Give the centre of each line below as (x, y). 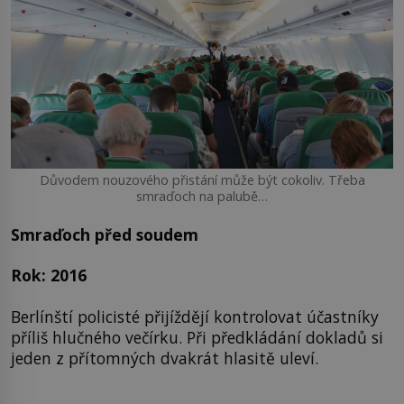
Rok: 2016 (49, 275)
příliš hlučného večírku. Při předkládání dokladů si (197, 337)
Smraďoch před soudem (105, 234)
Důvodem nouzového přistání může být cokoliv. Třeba (202, 179)
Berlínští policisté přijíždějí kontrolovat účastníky (195, 316)
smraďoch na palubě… (202, 196)
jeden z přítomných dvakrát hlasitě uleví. (165, 358)
